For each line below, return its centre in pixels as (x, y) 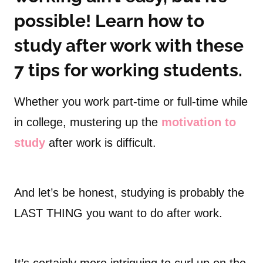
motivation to (199, 122)
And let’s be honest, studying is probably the (129, 193)
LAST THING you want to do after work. (118, 213)
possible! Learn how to (109, 21)
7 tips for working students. (128, 70)
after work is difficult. (101, 143)
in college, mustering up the (88, 122)
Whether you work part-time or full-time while (131, 102)
